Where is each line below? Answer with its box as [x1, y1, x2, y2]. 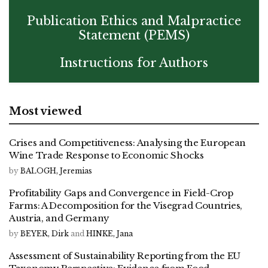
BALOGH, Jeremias [20, 166, 92, 175]
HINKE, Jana [86, 229, 133, 238]
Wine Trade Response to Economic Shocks [9, 150, 204, 161]
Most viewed [9, 105, 82, 118]
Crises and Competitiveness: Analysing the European [9, 137, 246, 148]
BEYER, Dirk [20, 229, 69, 238]
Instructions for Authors [60, 56, 208, 70]
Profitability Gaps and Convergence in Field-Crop [9, 187, 233, 199]
